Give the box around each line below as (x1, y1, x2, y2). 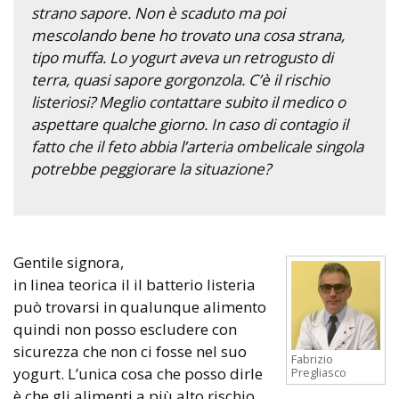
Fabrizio (291, 350, 333, 367)
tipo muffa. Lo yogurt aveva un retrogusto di (31, 46, 333, 68)
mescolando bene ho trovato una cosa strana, (31, 24, 345, 45)
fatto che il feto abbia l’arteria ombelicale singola (31, 135, 363, 157)
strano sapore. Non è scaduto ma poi (31, 2, 285, 23)
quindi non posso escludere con (13, 318, 237, 339)
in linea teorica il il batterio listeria (13, 273, 256, 295)
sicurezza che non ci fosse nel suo (13, 340, 247, 362)
